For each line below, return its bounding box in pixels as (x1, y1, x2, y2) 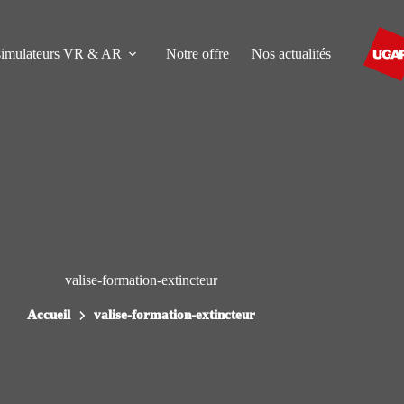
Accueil (27, 308, 71, 323)
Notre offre (165, 46, 229, 61)
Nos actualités (251, 46, 331, 61)
